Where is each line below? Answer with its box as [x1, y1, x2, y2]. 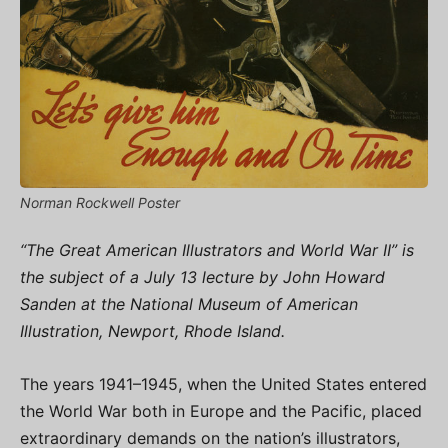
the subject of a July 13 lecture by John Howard [20, 267, 385, 288]
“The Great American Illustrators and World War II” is [20, 240, 414, 261]
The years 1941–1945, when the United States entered [20, 374, 427, 395]
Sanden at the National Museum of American [20, 294, 358, 315]
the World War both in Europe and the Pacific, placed [20, 401, 422, 422]
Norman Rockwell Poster [20, 194, 180, 212]
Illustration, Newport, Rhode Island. [20, 321, 285, 342]
